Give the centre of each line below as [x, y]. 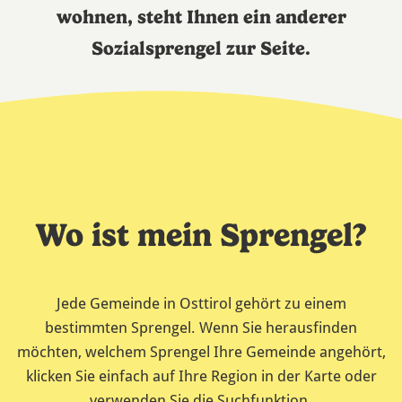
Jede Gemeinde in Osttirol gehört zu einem [201, 303]
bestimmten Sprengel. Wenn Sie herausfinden [201, 327]
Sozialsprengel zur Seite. [201, 48]
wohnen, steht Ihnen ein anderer [201, 17]
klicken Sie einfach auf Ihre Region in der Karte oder [201, 376]
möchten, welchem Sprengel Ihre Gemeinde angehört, [201, 351]
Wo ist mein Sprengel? [201, 235]
